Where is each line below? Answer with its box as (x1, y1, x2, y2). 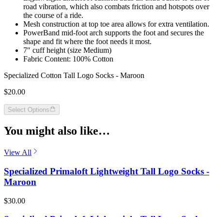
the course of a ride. (23, 11, 83, 20)
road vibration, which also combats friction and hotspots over (23, 2, 209, 11)
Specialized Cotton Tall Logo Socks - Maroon (4, 71, 144, 80)
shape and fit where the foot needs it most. (23, 37, 152, 46)
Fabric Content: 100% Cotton (23, 55, 113, 63)
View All (4, 148, 31, 157)
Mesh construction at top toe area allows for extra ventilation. (23, 20, 209, 29)
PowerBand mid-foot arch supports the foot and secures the (23, 29, 204, 37)
